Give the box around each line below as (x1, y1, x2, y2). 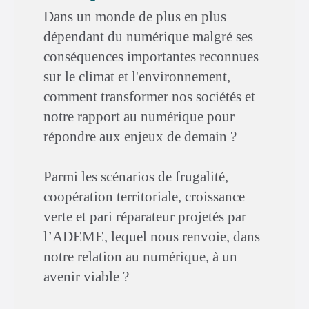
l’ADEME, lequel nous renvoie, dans (43, 228, 260, 245)
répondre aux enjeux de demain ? (43, 128, 237, 145)
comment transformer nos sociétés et (43, 88, 255, 105)
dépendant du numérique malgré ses (43, 28, 253, 45)
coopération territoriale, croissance (43, 188, 245, 205)
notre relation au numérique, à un (43, 248, 237, 265)
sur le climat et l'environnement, (43, 68, 230, 85)
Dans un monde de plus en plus (43, 8, 226, 25)
